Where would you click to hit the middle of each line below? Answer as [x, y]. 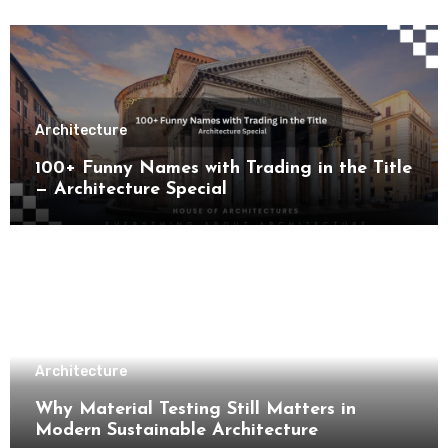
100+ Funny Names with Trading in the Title [223, 169]
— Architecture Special [130, 190]
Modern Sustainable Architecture [176, 430]
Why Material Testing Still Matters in [195, 409]
